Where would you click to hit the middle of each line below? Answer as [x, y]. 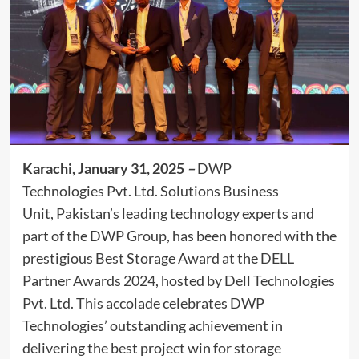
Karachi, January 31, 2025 [103, 168]
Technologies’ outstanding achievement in [152, 325]
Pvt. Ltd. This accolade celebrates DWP [143, 303]
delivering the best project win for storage [151, 347]
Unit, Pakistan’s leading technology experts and [168, 213]
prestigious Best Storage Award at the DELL [158, 258]
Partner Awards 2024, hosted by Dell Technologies [178, 280]
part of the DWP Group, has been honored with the [179, 235]
